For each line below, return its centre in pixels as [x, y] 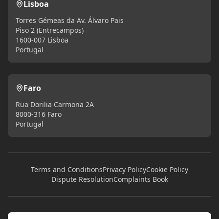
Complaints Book [141, 179]
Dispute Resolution [82, 179]
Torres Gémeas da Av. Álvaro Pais [70, 21]
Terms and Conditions [67, 170]
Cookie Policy [167, 170]
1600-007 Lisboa [42, 40]
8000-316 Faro [39, 114]
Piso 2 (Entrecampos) [50, 30]
